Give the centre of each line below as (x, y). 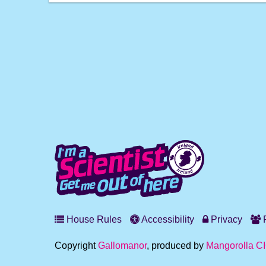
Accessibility (167, 219)
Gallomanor (122, 245)
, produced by (176, 245)
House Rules (93, 219)
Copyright (76, 245)
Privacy (225, 219)
